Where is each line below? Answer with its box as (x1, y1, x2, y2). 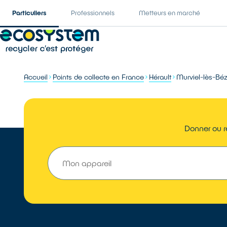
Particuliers (12, 9, 47, 17)
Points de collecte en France (53, 72, 144, 81)
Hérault (149, 72, 172, 81)
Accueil (24, 72, 48, 81)
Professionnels (71, 9, 115, 17)
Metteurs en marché (139, 9, 200, 17)
